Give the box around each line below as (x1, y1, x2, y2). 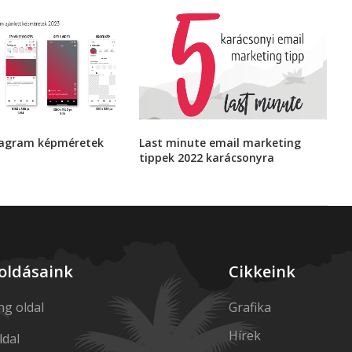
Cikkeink (229, 261, 296, 282)
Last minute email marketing (139, 134, 302, 150)
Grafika (229, 299, 272, 316)
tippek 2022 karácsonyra (139, 149, 275, 165)
